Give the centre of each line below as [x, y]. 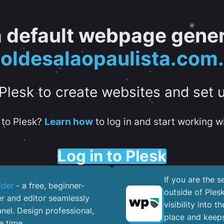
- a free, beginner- [49, 186]
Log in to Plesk [112, 156]
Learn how [68, 121]
